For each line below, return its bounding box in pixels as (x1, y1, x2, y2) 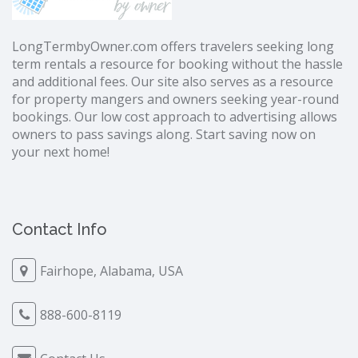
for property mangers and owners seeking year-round (12, 90, 339, 109)
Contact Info (12, 220, 107, 240)
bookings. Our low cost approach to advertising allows (12, 108, 337, 126)
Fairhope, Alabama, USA (40, 262, 183, 280)
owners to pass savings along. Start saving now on (12, 125, 316, 144)
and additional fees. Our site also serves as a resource (12, 73, 333, 91)
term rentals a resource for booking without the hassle (12, 55, 343, 74)
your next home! (12, 143, 109, 161)
